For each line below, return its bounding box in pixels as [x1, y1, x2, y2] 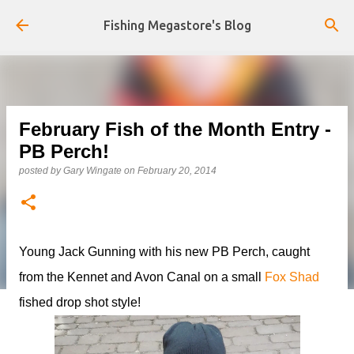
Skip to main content [115, 13, 239, 26]
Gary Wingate [63, 165, 122, 176]
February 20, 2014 [137, 165, 217, 176]
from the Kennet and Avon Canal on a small [19, 270, 265, 284]
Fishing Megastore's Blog [103, 18, 251, 32]
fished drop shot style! [19, 296, 141, 309]
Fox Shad [265, 270, 319, 284]
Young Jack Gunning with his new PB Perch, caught [19, 245, 310, 258]
